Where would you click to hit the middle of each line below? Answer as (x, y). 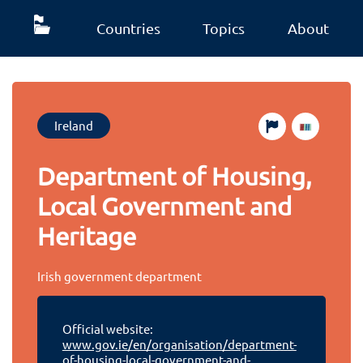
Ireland (74, 126)
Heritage (87, 236)
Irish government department (120, 275)
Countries (128, 28)
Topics (224, 28)
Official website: (107, 329)
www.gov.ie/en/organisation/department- (179, 344)
